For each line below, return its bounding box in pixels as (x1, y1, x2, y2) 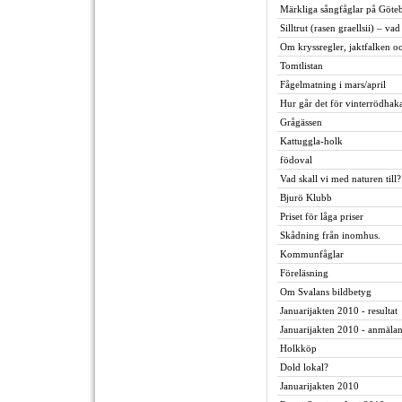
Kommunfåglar (280, 249, 344, 259)
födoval (280, 154, 312, 165)
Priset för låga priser (280, 211, 363, 222)
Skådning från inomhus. (280, 230, 380, 240)
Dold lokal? (280, 362, 328, 372)
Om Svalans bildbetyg (280, 286, 371, 297)
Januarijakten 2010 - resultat (280, 305, 398, 316)
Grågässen (280, 117, 322, 127)
